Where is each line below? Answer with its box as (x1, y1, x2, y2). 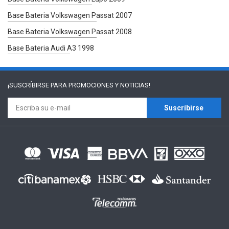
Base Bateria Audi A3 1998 (8, 43, 94, 52)
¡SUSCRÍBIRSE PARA (8, 81, 68, 89)
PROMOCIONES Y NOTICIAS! (68, 81, 150, 89)
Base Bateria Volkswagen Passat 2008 (8, 27, 132, 36)
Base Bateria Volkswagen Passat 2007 (8, 11, 132, 19)
